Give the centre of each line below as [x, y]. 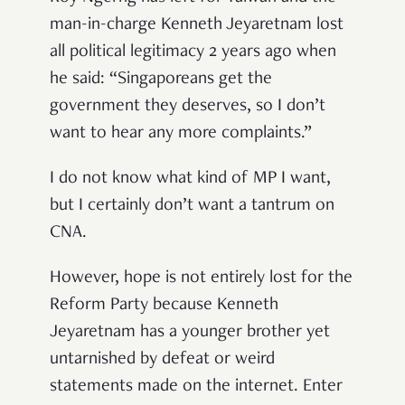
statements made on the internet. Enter [196, 387]
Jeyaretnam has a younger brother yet [190, 333]
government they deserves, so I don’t [188, 107]
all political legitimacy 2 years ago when [193, 53]
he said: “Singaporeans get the [161, 80]
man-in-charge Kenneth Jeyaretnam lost [197, 26]
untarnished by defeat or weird [162, 360]
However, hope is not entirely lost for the [201, 279]
